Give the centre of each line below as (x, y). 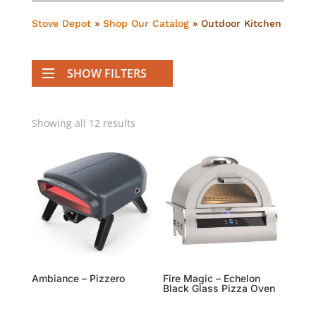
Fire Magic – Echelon (212, 279)
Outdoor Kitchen (241, 23)
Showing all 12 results (83, 123)
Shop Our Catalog (146, 23)
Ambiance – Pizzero (78, 279)
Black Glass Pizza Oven (219, 288)
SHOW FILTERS (107, 73)
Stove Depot (61, 23)
